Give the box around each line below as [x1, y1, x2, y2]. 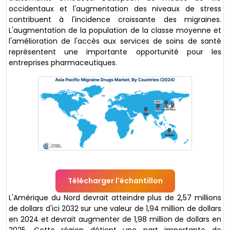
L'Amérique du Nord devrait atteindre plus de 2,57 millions [9, 192, 221, 203]
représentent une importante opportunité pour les [9, 46, 221, 57]
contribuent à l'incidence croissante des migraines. [9, 14, 221, 25]
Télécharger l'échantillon [67, 175, 163, 186]
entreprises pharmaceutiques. [9, 57, 117, 68]
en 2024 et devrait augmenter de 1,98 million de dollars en [9, 214, 221, 224]
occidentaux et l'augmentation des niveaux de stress [9, 3, 221, 14]
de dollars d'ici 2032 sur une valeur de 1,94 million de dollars [9, 203, 221, 214]
